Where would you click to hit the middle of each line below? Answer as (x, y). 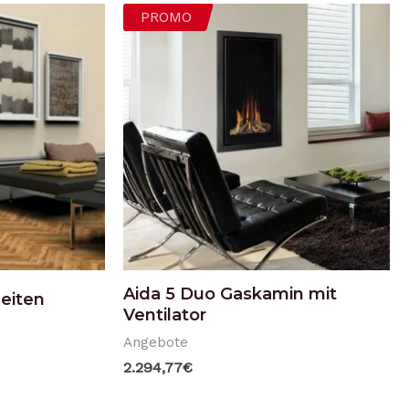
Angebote (155, 342)
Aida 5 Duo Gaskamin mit (230, 294)
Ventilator (164, 315)
